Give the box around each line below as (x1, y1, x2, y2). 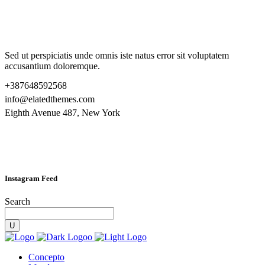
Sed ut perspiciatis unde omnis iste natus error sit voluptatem (5, 50, 229, 60)
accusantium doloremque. (5, 61, 100, 71)
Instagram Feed (5, 174, 57, 183)
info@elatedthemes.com (5, 94, 95, 104)
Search (5, 196, 30, 207)
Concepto (28, 252, 64, 263)
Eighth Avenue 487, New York (5, 108, 120, 118)
